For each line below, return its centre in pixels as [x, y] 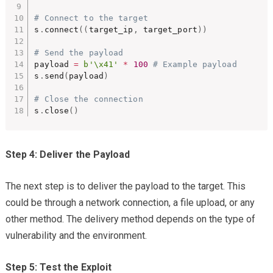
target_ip [111, 29]
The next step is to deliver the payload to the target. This [125, 186]
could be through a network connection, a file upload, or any [130, 202]
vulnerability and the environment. [76, 235]
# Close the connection [89, 99]
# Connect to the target [91, 18]
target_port [168, 29]
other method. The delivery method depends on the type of [130, 219]
